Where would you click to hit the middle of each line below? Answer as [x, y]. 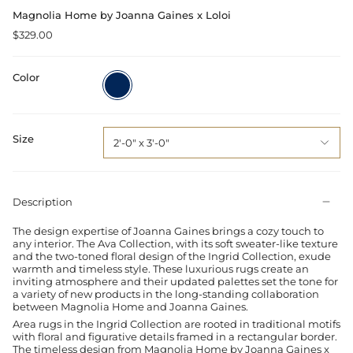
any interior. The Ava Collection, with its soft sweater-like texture [175, 243]
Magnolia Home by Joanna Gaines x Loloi [122, 15]
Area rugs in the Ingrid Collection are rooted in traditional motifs [176, 324]
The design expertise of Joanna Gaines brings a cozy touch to [168, 230]
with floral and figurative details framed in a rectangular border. [175, 337]
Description [43, 202]
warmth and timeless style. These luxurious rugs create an [161, 268]
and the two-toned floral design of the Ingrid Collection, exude [172, 256]
